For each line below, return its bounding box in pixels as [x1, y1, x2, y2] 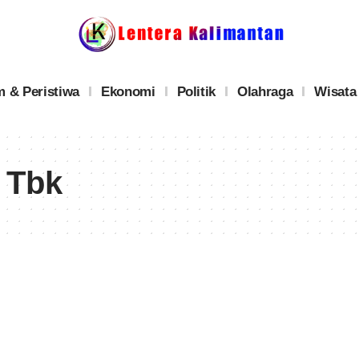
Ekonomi [100, 83, 155, 99]
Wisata [314, 83, 357, 99]
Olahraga [237, 83, 293, 99]
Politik [176, 83, 216, 99]
